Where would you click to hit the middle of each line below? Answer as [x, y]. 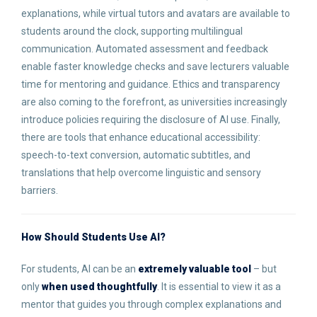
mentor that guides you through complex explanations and [151, 304]
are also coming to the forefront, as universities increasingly [154, 102]
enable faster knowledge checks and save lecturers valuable [155, 67]
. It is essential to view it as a [219, 287]
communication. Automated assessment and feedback [145, 49]
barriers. [40, 190]
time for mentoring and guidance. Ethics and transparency [151, 84]
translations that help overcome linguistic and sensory [141, 173]
